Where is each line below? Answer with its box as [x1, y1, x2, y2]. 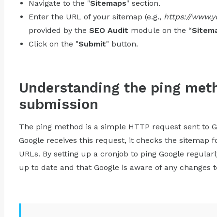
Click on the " [28, 39, 78, 48]
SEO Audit [89, 25, 128, 35]
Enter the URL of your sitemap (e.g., [28, 12, 164, 21]
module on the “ [128, 25, 192, 35]
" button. [106, 39, 138, 48]
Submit [78, 39, 106, 48]
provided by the [28, 25, 89, 35]
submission [18, 95, 98, 112]
